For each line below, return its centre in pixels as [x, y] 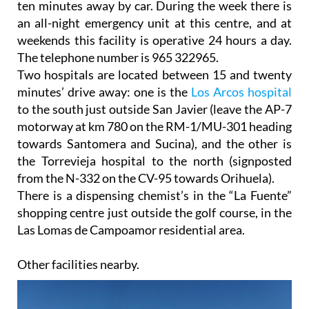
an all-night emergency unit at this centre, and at [154, 22]
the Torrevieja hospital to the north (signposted [154, 160]
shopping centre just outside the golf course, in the [154, 212]
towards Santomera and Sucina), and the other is [154, 143]
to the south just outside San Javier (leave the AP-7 [154, 109]
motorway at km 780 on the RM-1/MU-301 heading [154, 126]
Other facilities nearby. [78, 264]
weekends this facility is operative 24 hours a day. [154, 40]
